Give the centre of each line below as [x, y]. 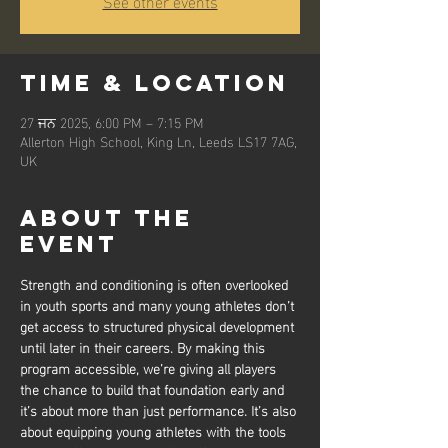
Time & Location [154, 82]
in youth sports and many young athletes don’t [159, 304]
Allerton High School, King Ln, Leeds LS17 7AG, [158, 140]
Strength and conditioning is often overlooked [156, 283]
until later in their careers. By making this [144, 346]
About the [106, 217]
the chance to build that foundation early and [154, 388]
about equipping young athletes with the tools [155, 430]
